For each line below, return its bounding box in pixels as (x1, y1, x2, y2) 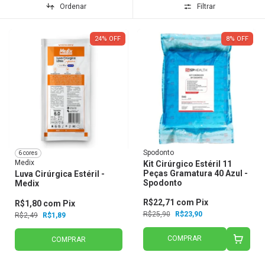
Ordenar (60, 2, 87, 11)
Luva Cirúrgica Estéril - (15, 169, 105, 179)
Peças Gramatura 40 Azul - (143, 168, 248, 178)
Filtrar (196, 2, 215, 11)
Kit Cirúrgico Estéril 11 (143, 159, 232, 169)
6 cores (18, 150, 38, 157)
